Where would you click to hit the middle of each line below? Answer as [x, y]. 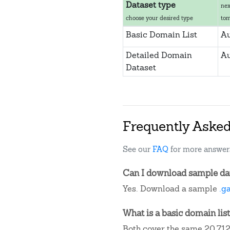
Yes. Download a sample [171, 189]
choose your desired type [159, 18]
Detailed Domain [159, 55]
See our [138, 149]
